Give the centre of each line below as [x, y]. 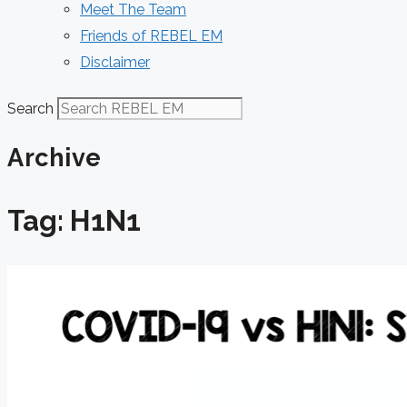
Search [30, 109]
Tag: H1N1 [74, 221]
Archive [55, 158]
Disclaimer [115, 62]
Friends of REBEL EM [151, 36]
